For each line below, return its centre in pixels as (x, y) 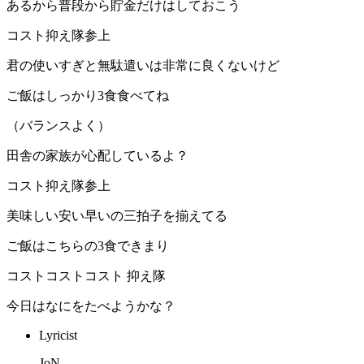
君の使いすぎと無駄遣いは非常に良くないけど (143, 66)
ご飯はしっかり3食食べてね (88, 96)
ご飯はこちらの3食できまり (88, 246)
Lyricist (58, 336)
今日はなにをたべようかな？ (91, 306)
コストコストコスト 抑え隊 (86, 276)
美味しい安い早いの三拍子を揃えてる (117, 216)
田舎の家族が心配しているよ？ (97, 156)
